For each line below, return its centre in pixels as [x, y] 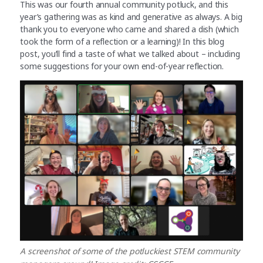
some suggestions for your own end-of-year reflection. [123, 66]
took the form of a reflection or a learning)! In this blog [122, 41]
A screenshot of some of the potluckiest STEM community [130, 251]
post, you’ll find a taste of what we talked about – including [130, 54]
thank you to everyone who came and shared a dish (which [129, 29]
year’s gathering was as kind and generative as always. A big [131, 17]
